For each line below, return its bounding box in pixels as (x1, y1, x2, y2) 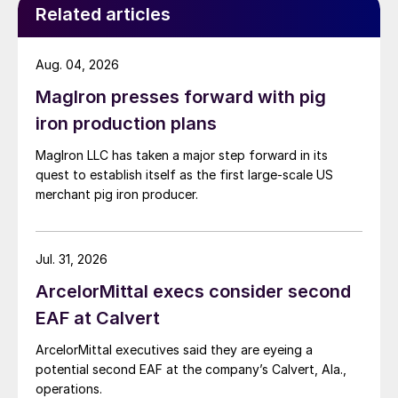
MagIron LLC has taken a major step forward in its (36, 147, 328, 163)
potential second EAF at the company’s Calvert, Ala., (36, 362, 346, 378)
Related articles (36, 4, 171, 26)
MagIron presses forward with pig (36, 86, 326, 108)
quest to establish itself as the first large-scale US (36, 167, 333, 183)
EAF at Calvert (36, 307, 160, 330)
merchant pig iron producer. (36, 187, 198, 203)
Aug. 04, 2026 (36, 57, 119, 73)
